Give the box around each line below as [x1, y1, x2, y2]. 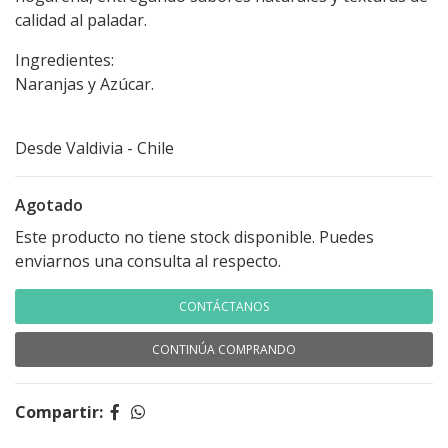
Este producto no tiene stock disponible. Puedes [15, 226, 374, 249]
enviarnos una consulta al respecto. [15, 250, 281, 273]
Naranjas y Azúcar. [15, 73, 154, 96]
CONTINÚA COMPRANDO [152, 341, 296, 359]
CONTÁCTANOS [179, 298, 269, 316]
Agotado [15, 194, 83, 217]
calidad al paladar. [15, 9, 147, 32]
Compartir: [15, 401, 103, 424]
